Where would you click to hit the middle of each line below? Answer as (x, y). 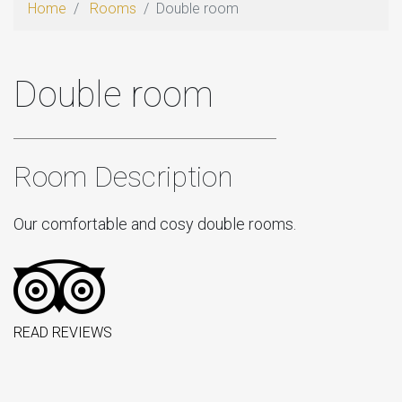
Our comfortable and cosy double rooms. (155, 224)
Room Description (123, 177)
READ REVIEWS (63, 332)
